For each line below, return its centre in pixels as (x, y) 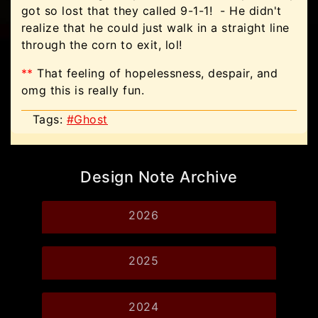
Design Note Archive (159, 177)
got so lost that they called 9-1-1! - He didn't (152, 11)
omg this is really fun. (85, 90)
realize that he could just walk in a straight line (155, 28)
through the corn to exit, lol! (104, 45)
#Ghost (87, 119)
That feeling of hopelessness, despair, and (156, 73)
